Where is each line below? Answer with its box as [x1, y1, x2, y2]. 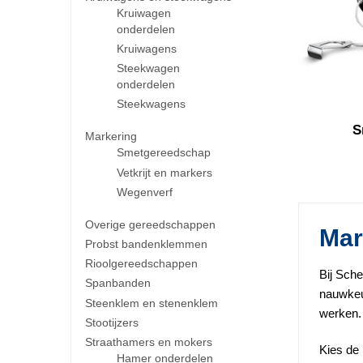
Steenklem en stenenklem [84, 296, 218, 310]
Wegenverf [117, 185, 173, 199]
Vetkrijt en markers [117, 165, 213, 179]
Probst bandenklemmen [84, 237, 207, 250]
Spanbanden [84, 276, 151, 290]
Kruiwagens [117, 42, 177, 56]
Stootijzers [84, 315, 139, 329]
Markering [84, 130, 137, 143]
